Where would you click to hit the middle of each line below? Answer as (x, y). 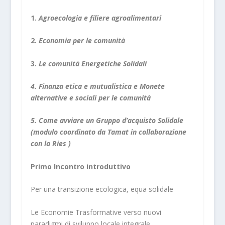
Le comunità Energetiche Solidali (91, 63)
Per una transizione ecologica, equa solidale (102, 189)
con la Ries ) (50, 144)
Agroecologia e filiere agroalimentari (101, 18)
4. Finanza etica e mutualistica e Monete (97, 86)
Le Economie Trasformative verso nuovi (96, 212)
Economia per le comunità (83, 41)
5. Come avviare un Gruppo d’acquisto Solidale (107, 121)
